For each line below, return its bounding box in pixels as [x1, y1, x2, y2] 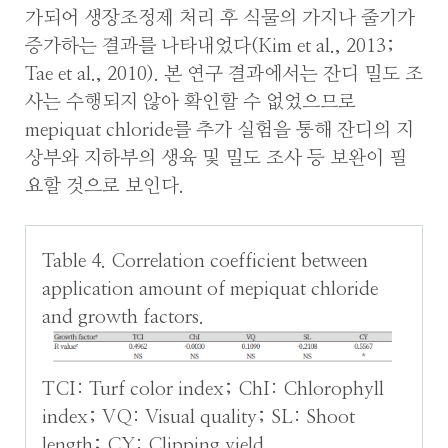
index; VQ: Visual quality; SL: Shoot [42, 408, 356, 428]
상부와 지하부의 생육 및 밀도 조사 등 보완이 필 [25, 148, 407, 168]
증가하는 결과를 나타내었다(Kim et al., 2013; [25, 36, 395, 56]
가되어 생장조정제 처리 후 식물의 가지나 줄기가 [25, 8, 415, 28]
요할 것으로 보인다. [25, 176, 184, 196]
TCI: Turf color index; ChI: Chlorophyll [42, 380, 385, 400]
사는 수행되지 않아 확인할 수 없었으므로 [25, 92, 356, 112]
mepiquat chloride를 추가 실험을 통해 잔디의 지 [25, 120, 414, 140]
